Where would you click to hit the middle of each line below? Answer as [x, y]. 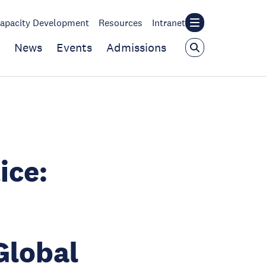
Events [74, 47]
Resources [121, 23]
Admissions [136, 47]
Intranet [169, 23]
